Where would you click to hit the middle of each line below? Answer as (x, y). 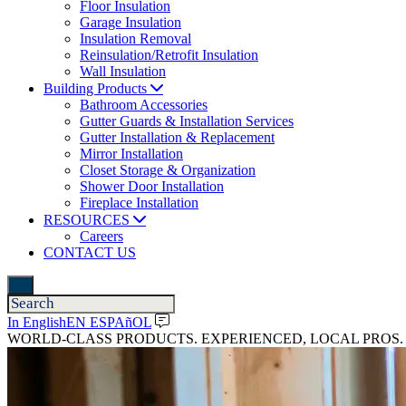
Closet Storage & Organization (168, 170)
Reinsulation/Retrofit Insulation (169, 55)
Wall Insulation (123, 71)
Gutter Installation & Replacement (177, 137)
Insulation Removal (135, 39)
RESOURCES (87, 220)
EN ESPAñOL (109, 322)
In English (37, 322)
